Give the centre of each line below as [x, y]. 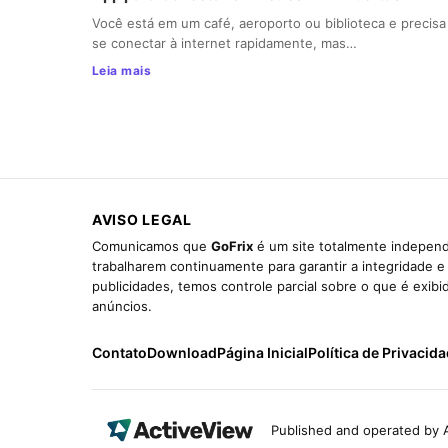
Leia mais [122, 70]
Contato [119, 352]
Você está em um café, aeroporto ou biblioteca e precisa [269, 22]
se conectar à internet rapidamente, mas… [224, 42]
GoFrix [232, 245]
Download [182, 352]
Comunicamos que [151, 245]
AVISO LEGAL [142, 219]
